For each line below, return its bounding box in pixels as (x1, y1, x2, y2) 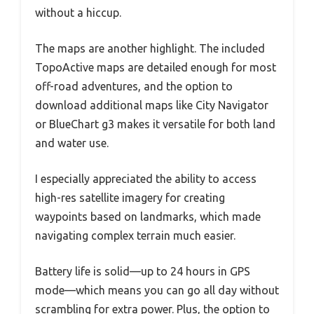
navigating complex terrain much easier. (35, 228, 235, 242)
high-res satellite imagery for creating (35, 191, 225, 204)
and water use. (35, 136, 109, 149)
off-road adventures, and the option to (35, 79, 233, 93)
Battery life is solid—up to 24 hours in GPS (35, 264, 250, 278)
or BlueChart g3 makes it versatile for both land (35, 117, 275, 130)
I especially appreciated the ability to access (35, 172, 257, 185)
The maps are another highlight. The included (35, 41, 265, 55)
